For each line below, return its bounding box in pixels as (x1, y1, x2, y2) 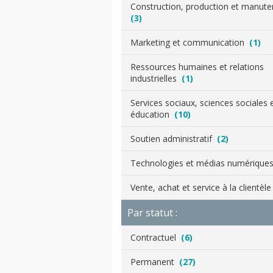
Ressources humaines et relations (130, 61, 264, 73)
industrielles (130, 73, 182, 84)
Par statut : (127, 206, 177, 219)
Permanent (130, 256, 179, 268)
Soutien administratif (130, 133, 217, 144)
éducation (130, 108, 174, 120)
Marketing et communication (130, 37, 249, 48)
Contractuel (130, 232, 181, 243)
